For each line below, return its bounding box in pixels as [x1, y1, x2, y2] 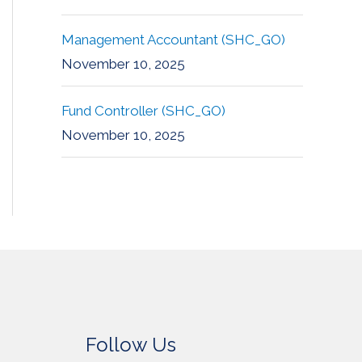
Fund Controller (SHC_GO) [61, 103, 225, 120]
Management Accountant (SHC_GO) [61, 32, 285, 48]
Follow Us [86, 333, 176, 357]
